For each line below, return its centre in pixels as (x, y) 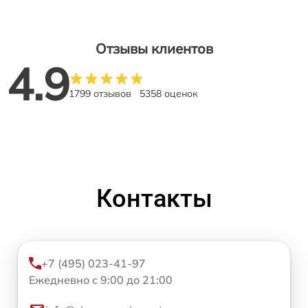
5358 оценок (169, 93)
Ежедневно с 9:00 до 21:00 (101, 280)
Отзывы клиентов (154, 48)
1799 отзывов (100, 93)
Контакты (154, 199)
